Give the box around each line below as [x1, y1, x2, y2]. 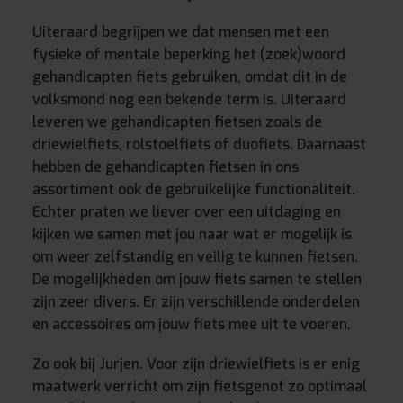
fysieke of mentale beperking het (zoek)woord [32, 45, 345, 65]
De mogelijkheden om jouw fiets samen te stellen [32, 270, 362, 290]
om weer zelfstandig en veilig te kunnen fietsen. [32, 247, 358, 267]
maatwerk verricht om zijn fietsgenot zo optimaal [32, 376, 367, 396]
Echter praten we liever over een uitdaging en [32, 202, 341, 222]
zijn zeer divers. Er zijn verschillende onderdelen [32, 292, 360, 312]
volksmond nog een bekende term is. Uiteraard [32, 90, 346, 110]
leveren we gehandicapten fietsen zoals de [32, 112, 322, 132]
